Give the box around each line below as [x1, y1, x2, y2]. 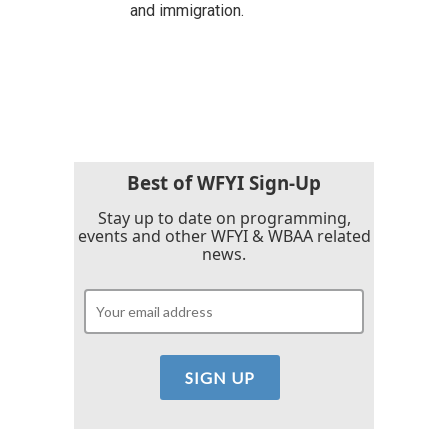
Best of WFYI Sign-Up [127, 169, 321, 195]
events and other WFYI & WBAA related [77, 224, 371, 247]
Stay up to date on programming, [97, 206, 351, 229]
